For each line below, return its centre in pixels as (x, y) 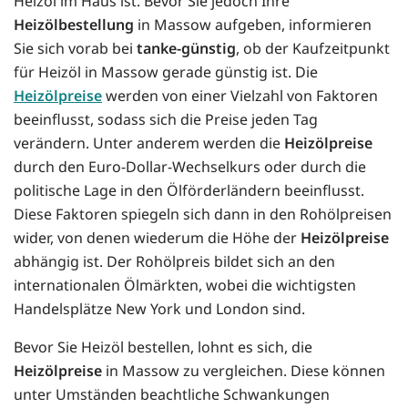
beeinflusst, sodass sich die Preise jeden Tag (166, 120)
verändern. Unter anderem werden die (149, 143)
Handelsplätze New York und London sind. (159, 309)
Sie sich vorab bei (75, 49)
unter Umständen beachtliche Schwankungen (172, 395)
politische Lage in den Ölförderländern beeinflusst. (189, 191)
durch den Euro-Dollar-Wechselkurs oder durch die (190, 167)
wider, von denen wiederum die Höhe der (157, 238)
